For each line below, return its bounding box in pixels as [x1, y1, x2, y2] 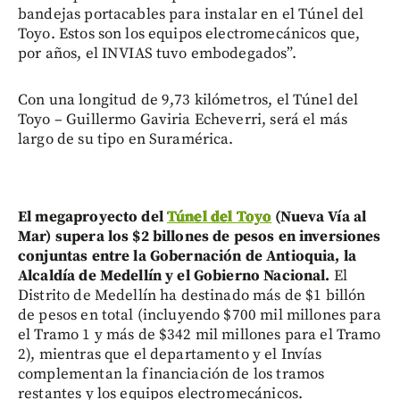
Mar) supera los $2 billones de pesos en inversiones [18, 227, 381, 247]
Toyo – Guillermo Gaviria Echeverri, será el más [18, 110, 348, 130]
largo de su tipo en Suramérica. [18, 129, 234, 150]
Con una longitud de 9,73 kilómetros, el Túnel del [18, 90, 359, 111]
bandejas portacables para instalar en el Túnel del [18, 4, 364, 25]
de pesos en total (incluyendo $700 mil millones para [18, 305, 381, 326]
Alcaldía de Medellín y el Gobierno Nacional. [18, 266, 334, 287]
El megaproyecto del [18, 207, 167, 228]
